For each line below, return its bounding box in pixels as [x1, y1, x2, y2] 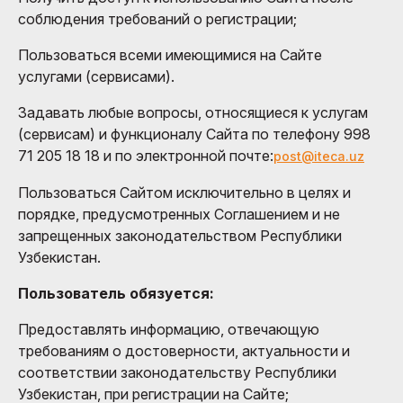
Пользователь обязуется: [18, 283, 214, 302]
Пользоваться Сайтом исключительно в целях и [18, 183, 351, 201]
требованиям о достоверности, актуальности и [18, 341, 350, 360]
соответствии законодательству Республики [18, 363, 336, 381]
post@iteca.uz [273, 148, 364, 164]
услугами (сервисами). [18, 67, 175, 85]
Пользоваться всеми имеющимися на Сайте [18, 45, 322, 64]
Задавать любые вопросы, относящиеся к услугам [18, 103, 368, 121]
